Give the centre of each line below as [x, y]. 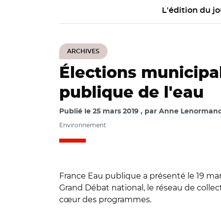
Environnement [83, 125]
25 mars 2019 [116, 111]
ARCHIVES [83, 51]
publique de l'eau [131, 93]
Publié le [76, 111]
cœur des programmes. [105, 200]
